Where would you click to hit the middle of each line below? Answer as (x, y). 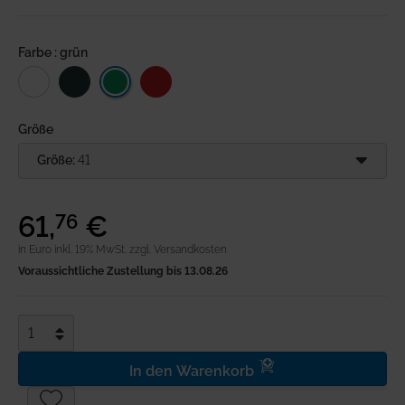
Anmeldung (91, 33)
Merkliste (82, 75)
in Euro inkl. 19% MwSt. (74, 250)
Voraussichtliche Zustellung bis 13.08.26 (123, 271)
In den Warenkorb (193, 371)
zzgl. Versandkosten (178, 250)
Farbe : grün (53, 52)
